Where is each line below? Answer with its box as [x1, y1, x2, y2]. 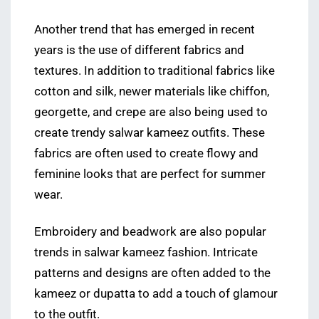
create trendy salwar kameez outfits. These [34, 125, 265, 140]
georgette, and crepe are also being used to [34, 105, 268, 119]
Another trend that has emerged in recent [34, 22, 255, 36]
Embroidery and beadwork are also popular [34, 224, 266, 239]
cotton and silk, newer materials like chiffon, [34, 84, 269, 98]
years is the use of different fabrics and [34, 43, 244, 57]
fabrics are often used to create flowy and [34, 146, 258, 160]
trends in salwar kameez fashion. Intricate [34, 245, 258, 259]
